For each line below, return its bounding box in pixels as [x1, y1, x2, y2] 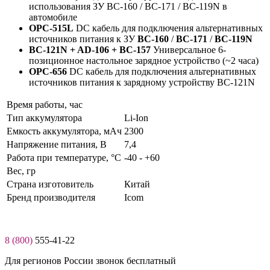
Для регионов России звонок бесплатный [5, 256, 176, 266]
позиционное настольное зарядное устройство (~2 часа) [29, 55, 259, 66]
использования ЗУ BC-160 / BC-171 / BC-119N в [29, 1, 227, 12]
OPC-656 [29, 66, 67, 77]
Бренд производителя [7, 192, 95, 203]
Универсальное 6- [151, 45, 226, 55]
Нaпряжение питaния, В [7, 139, 107, 150]
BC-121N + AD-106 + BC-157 [29, 45, 151, 55]
